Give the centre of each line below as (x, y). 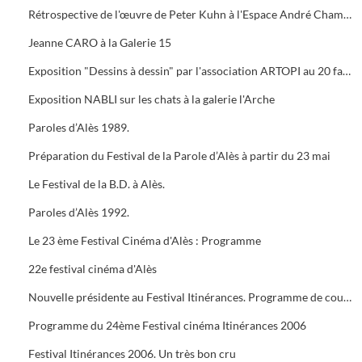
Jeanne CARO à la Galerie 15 (100, 42)
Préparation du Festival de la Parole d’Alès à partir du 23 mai (179, 156)
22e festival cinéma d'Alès (93, 269)
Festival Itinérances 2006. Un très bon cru (132, 354)
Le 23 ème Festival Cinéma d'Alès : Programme (145, 240)
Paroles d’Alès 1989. (79, 127)
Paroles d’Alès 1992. (79, 212)
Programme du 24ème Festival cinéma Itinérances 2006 (167, 325)
